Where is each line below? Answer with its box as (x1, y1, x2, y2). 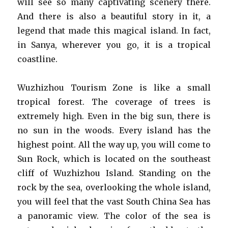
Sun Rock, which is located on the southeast (17, 154, 211, 164)
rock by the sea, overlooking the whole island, (17, 182, 211, 192)
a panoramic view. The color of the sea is (17, 211, 211, 221)
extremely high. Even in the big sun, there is (17, 111, 211, 121)
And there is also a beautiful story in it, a (17, 11, 211, 21)
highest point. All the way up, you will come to (17, 139, 211, 150)
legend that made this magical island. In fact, (17, 25, 211, 36)
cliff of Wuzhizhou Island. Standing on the (17, 168, 211, 178)
